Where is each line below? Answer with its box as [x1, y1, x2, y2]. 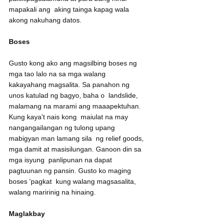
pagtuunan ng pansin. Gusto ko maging [9, 167, 133, 175]
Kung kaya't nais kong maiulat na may [9, 113, 130, 121]
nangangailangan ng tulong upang [9, 124, 117, 132]
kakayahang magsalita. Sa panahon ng [9, 81, 131, 89]
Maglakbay [9, 210, 45, 218]
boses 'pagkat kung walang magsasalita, [9, 177, 138, 186]
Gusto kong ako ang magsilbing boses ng [9, 59, 139, 67]
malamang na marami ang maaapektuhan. [9, 102, 143, 110]
